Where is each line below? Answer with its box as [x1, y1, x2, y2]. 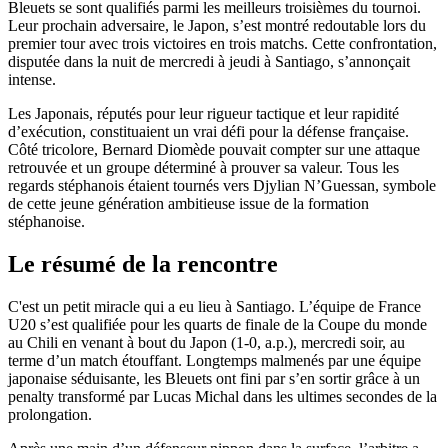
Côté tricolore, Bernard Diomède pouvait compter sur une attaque [8, 140, 420, 158]
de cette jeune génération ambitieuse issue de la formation [8, 194, 369, 212]
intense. [8, 70, 56, 88]
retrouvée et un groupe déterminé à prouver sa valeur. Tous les [8, 158, 399, 176]
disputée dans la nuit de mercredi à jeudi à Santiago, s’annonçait [8, 52, 410, 70]
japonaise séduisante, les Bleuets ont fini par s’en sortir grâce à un [8, 369, 420, 387]
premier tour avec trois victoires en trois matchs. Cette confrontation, [8, 34, 437, 52]
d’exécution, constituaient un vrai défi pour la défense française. [8, 122, 409, 140]
